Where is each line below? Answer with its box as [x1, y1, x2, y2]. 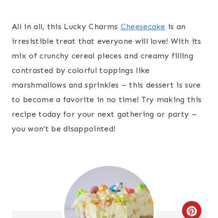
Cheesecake [120, 21, 165, 31]
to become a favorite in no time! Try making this [12, 94, 202, 104]
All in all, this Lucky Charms [12, 21, 121, 31]
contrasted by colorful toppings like [12, 65, 150, 75]
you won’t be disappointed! [12, 124, 116, 133]
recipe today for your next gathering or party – [12, 109, 197, 119]
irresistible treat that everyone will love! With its [12, 36, 201, 46]
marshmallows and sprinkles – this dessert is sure [12, 80, 201, 90]
